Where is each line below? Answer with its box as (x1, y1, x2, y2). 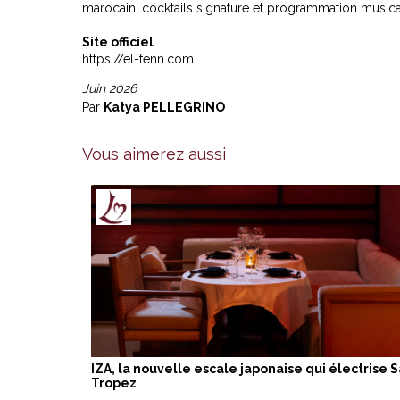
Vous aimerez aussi (82, 144, 226, 163)
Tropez (91, 375, 137, 390)
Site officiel (82, 34, 154, 49)
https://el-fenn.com (82, 51, 194, 66)
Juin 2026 (82, 80, 137, 96)
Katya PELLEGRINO (104, 99, 225, 114)
